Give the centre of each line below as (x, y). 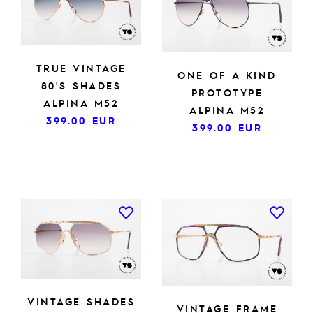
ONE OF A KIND (227, 74)
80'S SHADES (81, 86)
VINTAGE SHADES (81, 301)
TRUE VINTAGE (81, 68)
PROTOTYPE (227, 92)
